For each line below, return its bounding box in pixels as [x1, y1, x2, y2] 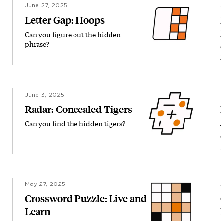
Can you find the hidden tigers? [25, 119, 125, 128]
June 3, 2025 [25, 92, 64, 98]
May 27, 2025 [25, 181, 65, 187]
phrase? [25, 39, 49, 49]
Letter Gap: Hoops [25, 14, 105, 26]
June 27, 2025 [25, 2, 67, 8]
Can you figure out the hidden [25, 30, 121, 39]
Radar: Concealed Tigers [25, 104, 132, 115]
